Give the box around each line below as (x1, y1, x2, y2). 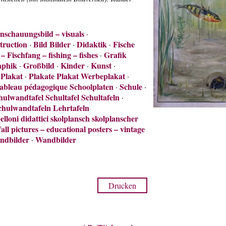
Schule (120, 81, 142, 92)
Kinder (61, 60, 85, 71)
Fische (113, 38, 135, 50)
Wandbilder (35, 134, 76, 145)
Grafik (104, 49, 127, 61)
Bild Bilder (33, 38, 71, 50)
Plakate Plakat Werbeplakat (29, 70, 125, 82)
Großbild (23, 60, 54, 71)
